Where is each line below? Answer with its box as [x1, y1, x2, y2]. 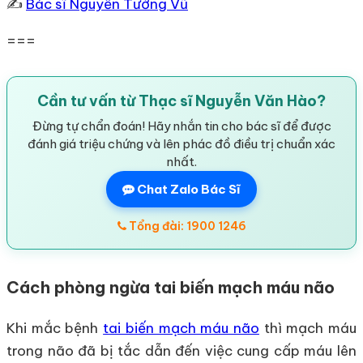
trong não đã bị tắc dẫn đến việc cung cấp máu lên [6, 341, 357, 360]
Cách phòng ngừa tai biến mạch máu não [6, 276, 335, 297]
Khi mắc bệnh [6, 318, 104, 337]
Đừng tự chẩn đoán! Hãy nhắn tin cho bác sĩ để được [32, 117, 331, 134]
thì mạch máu [258, 318, 357, 337]
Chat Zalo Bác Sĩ [135, 181, 241, 197]
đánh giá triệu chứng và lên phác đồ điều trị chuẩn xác [28, 135, 335, 152]
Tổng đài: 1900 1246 [126, 218, 246, 233]
